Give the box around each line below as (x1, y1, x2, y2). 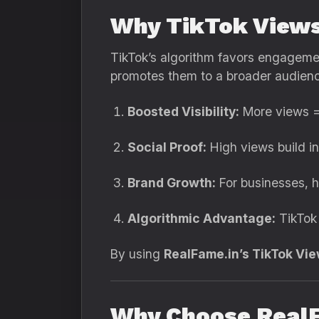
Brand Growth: (127, 175, 216, 190)
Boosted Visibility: (127, 104, 239, 119)
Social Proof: (127, 140, 206, 155)
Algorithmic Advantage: (127, 211, 276, 226)
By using (110, 246, 164, 261)
